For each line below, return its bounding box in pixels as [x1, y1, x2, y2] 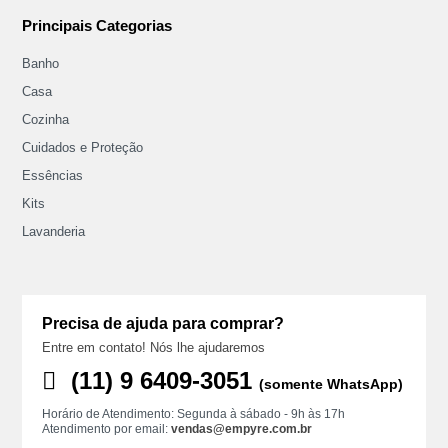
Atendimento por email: [42, 421, 172, 436]
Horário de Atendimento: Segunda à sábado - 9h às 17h [42, 406, 346, 421]
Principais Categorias [22, 16, 173, 34]
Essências [22, 167, 84, 183]
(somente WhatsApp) [259, 375, 404, 392]
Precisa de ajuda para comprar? [42, 314, 285, 332]
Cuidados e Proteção [22, 139, 144, 155]
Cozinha [22, 111, 70, 127]
